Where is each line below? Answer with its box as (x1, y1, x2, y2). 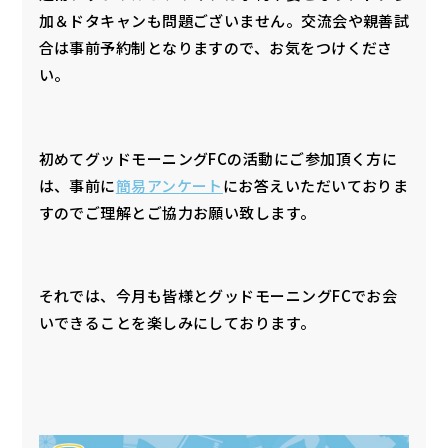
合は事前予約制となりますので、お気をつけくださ (38, 37, 393, 59)
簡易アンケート (115, 174, 223, 196)
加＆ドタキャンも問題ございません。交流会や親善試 (38, 10, 410, 32)
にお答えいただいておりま (222, 174, 409, 196)
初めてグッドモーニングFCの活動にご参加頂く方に (38, 147, 398, 169)
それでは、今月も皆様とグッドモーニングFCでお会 (38, 285, 398, 307)
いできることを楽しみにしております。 (38, 312, 316, 334)
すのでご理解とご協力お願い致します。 (38, 201, 316, 223)
